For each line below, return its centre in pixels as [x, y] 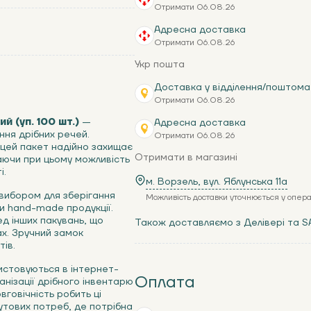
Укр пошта [160, 65]
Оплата [165, 282]
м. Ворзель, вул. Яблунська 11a [217, 182]
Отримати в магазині [186, 158]
